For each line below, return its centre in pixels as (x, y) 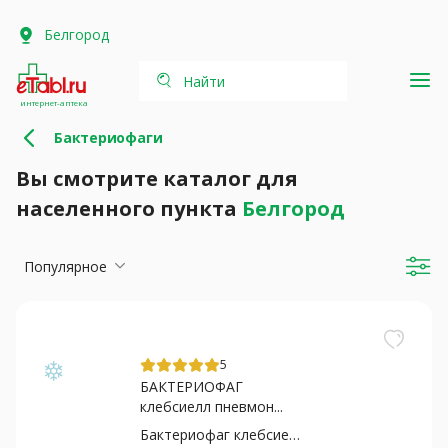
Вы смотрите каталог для (157, 178)
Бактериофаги (108, 138)
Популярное (65, 266)
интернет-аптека (54, 102)
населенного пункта (129, 208)
